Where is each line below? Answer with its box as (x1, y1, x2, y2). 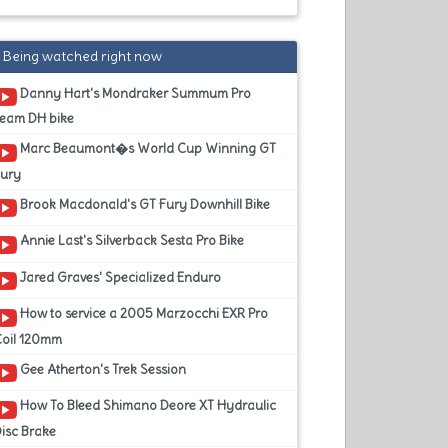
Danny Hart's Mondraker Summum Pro (17, 84, 252, 102)
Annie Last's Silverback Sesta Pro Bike (17, 232, 245, 250)
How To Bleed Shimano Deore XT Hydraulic (17, 397, 277, 415)
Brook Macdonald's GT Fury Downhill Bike (17, 195, 271, 213)
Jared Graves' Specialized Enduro (17, 268, 222, 286)
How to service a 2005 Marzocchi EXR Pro (17, 305, 269, 323)
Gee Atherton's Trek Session (17, 360, 187, 378)
